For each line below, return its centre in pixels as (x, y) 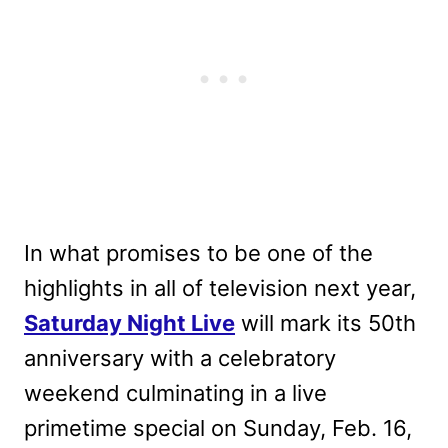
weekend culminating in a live (175, 392)
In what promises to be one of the (198, 252)
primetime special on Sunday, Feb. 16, (218, 427)
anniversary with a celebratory (180, 357)
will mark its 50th (325, 322)
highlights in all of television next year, (220, 287)
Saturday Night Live (129, 322)
